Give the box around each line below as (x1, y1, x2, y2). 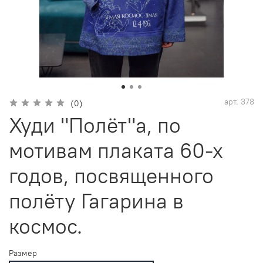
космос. (9, 213, 82, 240)
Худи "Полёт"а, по (9, 112, 181, 139)
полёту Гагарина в (9, 187, 184, 215)
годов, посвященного (9, 162, 214, 190)
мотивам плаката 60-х (9, 137, 223, 164)
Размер (9, 248, 37, 259)
